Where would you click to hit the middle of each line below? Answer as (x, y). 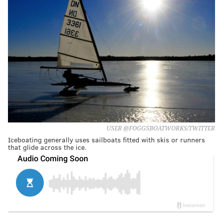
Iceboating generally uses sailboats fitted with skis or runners (107, 139)
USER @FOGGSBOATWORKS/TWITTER (161, 128)
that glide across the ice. (47, 147)
